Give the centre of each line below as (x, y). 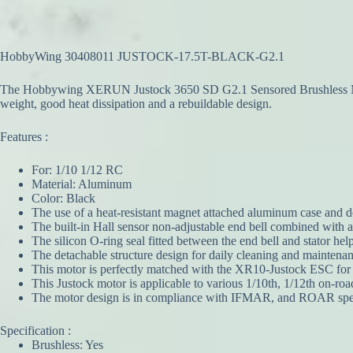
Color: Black (63, 199)
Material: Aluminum (82, 184)
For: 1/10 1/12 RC (77, 170)
